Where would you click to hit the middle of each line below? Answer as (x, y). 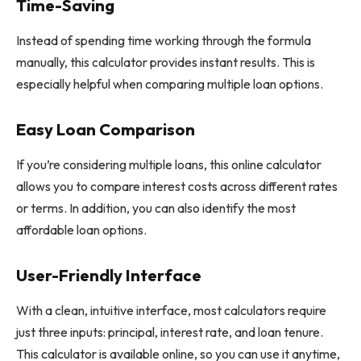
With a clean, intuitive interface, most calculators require (171, 311)
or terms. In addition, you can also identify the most (156, 208)
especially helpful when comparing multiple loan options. (170, 84)
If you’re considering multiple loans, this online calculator (169, 165)
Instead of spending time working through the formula (164, 41)
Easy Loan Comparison (106, 129)
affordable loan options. (81, 230)
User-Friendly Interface (109, 275)
